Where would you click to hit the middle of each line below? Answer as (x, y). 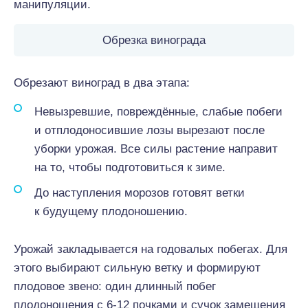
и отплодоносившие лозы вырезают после (150, 130)
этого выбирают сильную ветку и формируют (137, 268)
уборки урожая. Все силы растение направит (156, 149)
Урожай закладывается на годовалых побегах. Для (151, 249)
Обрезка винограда (154, 40)
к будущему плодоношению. (111, 211)
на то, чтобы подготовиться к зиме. (130, 167)
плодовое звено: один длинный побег (115, 286)
